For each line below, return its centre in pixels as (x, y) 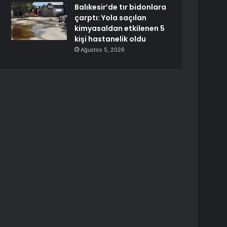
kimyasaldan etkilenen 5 (120, 28)
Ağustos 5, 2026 (103, 50)
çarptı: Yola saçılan (111, 18)
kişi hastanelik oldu (110, 39)
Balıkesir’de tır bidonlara (121, 7)
